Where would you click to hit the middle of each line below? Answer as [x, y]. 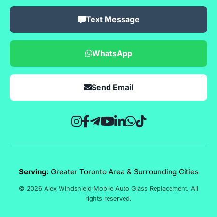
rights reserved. [108, 198]
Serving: [34, 172]
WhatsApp [112, 53]
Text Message [112, 19]
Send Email [112, 87]
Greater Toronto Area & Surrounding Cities [124, 172]
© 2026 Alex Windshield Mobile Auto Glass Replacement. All [108, 188]
